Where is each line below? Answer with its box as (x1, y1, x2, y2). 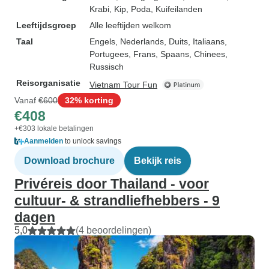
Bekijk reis (134, 156, 181, 166)
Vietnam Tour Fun (89, 80, 157, 89)
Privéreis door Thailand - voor (14, 176, 209, 192)
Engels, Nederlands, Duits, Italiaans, (89, 37, 227, 46)
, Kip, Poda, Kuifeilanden (109, 4, 202, 14)
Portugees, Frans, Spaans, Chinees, (89, 49, 228, 59)
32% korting (65, 95, 113, 105)
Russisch (89, 62, 124, 71)
